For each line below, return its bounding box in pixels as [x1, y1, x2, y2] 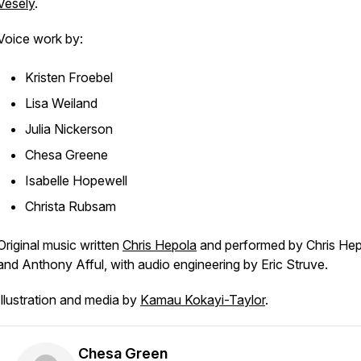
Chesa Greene [25, 147, 108, 163]
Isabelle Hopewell [25, 172, 127, 189]
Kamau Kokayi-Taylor [140, 292, 265, 308]
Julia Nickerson [25, 121, 113, 137]
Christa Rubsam [25, 198, 116, 214]
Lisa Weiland [25, 95, 98, 111]
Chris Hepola [122, 237, 197, 253]
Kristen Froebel [25, 69, 113, 85]
